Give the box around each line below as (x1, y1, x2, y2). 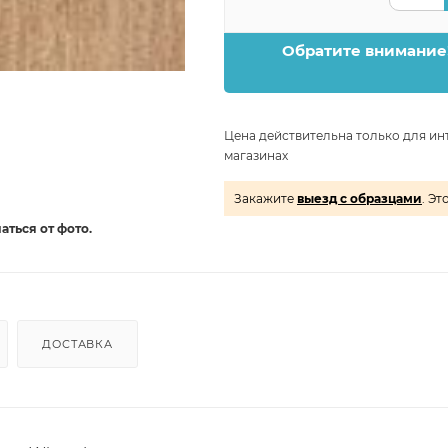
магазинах (224, 148, 288, 163)
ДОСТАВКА (42, 336, 113, 351)
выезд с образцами (297, 191, 422, 206)
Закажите (234, 191, 297, 206)
